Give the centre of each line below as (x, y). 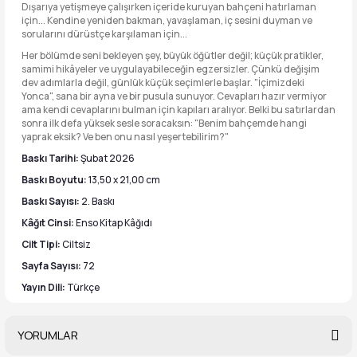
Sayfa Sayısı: (52, 266)
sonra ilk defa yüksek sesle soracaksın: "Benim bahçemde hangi (164, 123)
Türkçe (83, 287)
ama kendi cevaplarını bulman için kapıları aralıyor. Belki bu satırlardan (178, 110)
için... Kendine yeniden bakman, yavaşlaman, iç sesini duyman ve (167, 20)
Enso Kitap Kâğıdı (114, 223)
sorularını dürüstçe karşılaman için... (104, 34)
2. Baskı (98, 201)
